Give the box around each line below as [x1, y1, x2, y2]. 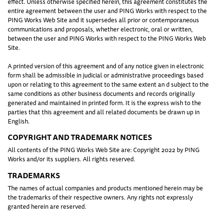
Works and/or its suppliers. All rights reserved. [8, 154, 135, 164]
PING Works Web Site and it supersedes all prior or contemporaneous [8, 15, 199, 25]
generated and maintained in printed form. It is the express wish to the [8, 97, 201, 108]
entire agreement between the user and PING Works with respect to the [8, 5, 207, 15]
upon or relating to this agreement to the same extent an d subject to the [8, 79, 209, 89]
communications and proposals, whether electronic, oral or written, [8, 24, 193, 34]
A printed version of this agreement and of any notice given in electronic [8, 61, 204, 71]
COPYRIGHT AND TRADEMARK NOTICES [8, 131, 152, 143]
